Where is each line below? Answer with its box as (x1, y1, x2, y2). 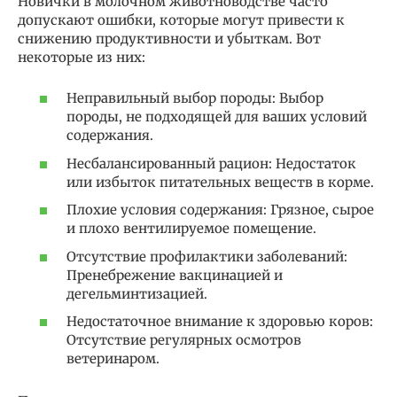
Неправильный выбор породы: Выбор (66, 90, 323, 107)
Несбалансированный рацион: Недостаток (66, 154, 356, 172)
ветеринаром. (66, 350, 160, 368)
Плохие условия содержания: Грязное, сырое (66, 201, 374, 219)
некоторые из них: (18, 48, 145, 66)
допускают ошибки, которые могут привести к (18, 11, 345, 28)
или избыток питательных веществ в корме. (66, 173, 374, 191)
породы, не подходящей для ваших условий (66, 108, 367, 126)
